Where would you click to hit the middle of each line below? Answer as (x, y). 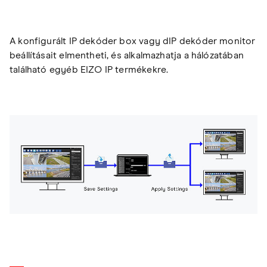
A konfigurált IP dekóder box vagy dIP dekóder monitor (133, 41)
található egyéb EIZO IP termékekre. (90, 69)
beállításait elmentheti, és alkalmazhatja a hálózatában (127, 55)
